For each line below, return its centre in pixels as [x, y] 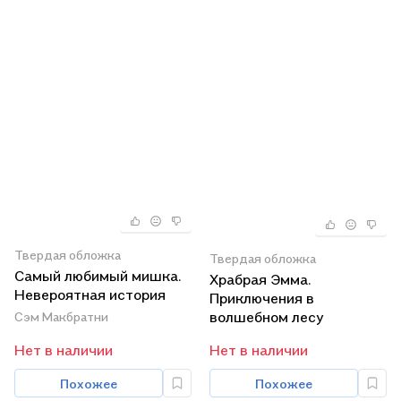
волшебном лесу [266, 317]
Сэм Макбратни [61, 317]
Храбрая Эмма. [260, 280]
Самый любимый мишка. [98, 276]
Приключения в [262, 299]
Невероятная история [90, 295]
